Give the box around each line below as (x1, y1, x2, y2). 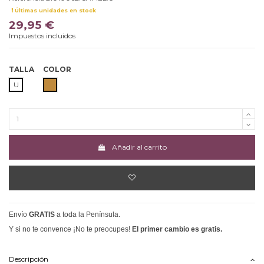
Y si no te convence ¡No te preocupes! (9, 225, 132, 234)
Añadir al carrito (111, 143, 167, 152)
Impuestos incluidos (9, 31, 75, 40)
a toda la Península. (57, 210, 120, 219)
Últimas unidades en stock (12, 7, 96, 14)
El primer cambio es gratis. (132, 225, 222, 234)
